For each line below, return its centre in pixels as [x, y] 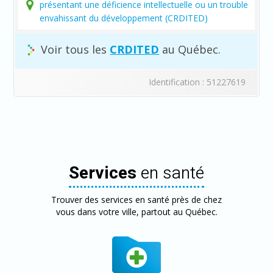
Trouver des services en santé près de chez [136, 200]
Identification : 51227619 [197, 82]
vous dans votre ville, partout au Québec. [136, 212]
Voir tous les [74, 50]
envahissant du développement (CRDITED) [124, 18]
